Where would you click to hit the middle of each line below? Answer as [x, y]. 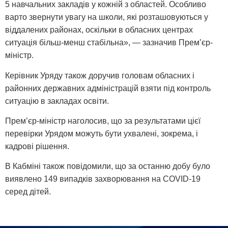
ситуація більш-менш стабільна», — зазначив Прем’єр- [109, 43]
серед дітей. [28, 192]
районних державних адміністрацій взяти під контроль [108, 88]
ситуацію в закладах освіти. [57, 101]
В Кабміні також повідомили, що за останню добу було [108, 166]
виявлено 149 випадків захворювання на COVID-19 [103, 179]
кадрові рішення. [37, 146]
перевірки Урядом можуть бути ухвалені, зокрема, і [102, 133]
